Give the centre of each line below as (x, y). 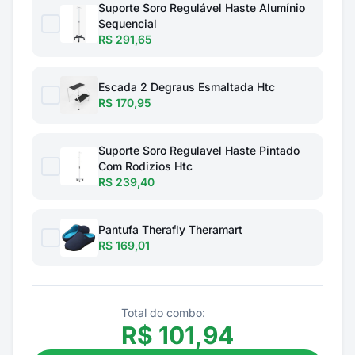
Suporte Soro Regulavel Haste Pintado (199, 150)
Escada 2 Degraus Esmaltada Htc (187, 87)
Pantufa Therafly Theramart (170, 229)
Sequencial (128, 23)
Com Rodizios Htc (145, 166)
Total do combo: (163, 313)
